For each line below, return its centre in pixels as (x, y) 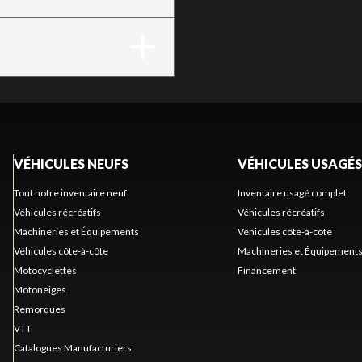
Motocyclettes (45, 270)
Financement (266, 270)
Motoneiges (40, 289)
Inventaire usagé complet (292, 192)
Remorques (39, 309)
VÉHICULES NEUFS (71, 163)
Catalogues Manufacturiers (72, 347)
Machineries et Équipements (76, 231)
